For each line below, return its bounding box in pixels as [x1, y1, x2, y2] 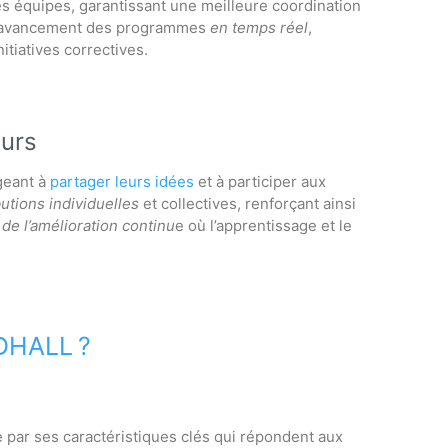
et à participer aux [194, 172, 326, 191]
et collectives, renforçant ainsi [139, 194, 356, 213]
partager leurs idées [46, 172, 194, 191]
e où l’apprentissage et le [175, 216, 352, 235]
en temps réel [210, 18, 308, 37]
